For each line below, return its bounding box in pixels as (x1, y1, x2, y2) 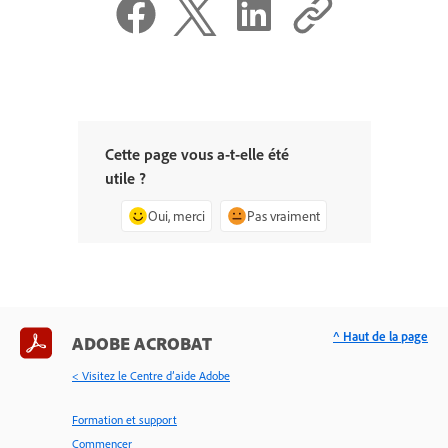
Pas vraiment (247, 207, 320, 225)
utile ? (104, 168, 146, 189)
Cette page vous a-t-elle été (104, 144, 289, 165)
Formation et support (72, 412, 177, 428)
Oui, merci (148, 207, 205, 225)
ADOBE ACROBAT (72, 332, 212, 355)
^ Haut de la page (333, 328, 428, 345)
